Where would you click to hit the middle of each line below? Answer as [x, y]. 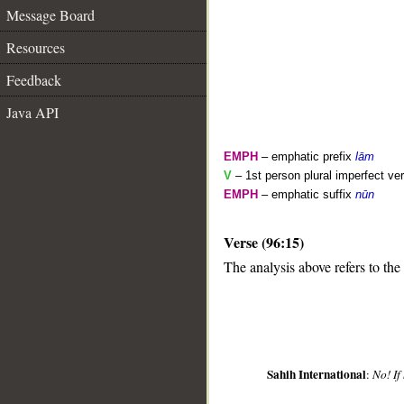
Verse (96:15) [264, 242]
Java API [32, 112]
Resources [36, 47]
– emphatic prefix [307, 156]
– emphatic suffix [307, 194]
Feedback [34, 80]
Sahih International [317, 375]
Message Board [50, 15]
